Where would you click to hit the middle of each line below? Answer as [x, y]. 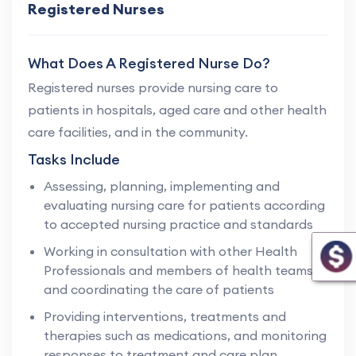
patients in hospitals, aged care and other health [177, 109]
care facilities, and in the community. [138, 132]
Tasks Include [74, 159]
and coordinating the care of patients [159, 289]
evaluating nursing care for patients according [184, 205]
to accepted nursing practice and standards [178, 224]
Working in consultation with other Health [170, 251]
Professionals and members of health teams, [180, 270]
